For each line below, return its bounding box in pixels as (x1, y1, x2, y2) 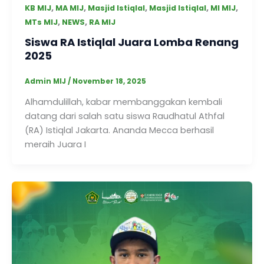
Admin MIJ (24, 77, 68, 87)
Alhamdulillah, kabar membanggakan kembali (24, 96, 222, 108)
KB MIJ (24, 2, 51, 13)
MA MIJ (55, 2, 84, 13)
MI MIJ (210, 2, 236, 13)
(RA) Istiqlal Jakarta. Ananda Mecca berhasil (24, 124, 214, 137)
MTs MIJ (24, 16, 58, 27)
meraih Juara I (24, 138, 86, 151)
